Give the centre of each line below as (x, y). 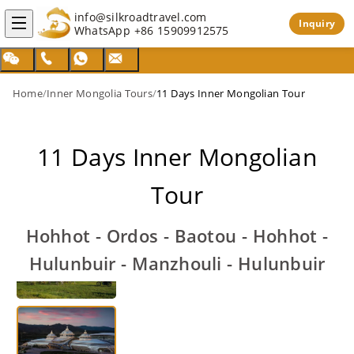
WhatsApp (104, 30)
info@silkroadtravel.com (141, 17)
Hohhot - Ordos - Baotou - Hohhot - (177, 235)
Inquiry (317, 23)
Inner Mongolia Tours (100, 93)
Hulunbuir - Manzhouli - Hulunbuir (177, 263)
